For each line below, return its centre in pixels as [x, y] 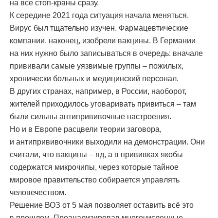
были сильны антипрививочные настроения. [91, 117]
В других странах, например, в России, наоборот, [98, 91]
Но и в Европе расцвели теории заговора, [86, 129]
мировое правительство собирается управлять [95, 180]
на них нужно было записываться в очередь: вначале [106, 54]
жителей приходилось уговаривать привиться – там [103, 104]
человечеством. [38, 193]
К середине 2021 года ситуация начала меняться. [99, 16]
